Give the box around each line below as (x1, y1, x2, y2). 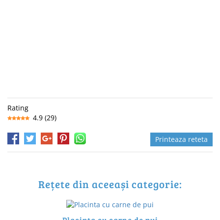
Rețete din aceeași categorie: (38, 177, 182, 192)
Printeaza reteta (155, 135, 208, 144)
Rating (7, 103, 28, 113)
